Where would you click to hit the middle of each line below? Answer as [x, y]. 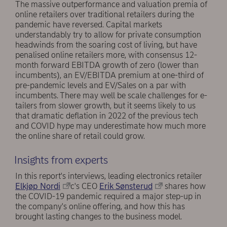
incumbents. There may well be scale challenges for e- [111, 95]
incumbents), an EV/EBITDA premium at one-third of [109, 75]
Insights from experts [61, 160]
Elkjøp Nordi [38, 186]
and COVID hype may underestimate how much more [110, 126]
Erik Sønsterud [126, 186]
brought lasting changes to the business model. [99, 217]
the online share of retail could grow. [80, 136]
